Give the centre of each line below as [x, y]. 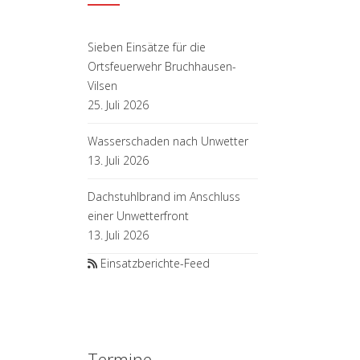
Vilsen [102, 85]
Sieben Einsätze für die [146, 47]
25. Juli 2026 [118, 104]
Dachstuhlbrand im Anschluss [164, 196]
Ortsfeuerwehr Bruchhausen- [162, 66]
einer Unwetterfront [138, 215]
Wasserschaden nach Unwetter [168, 141]
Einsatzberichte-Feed [155, 263]
